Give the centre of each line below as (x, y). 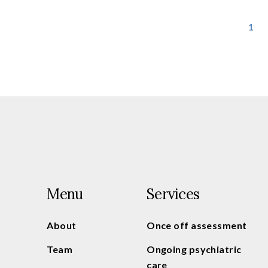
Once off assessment (197, 226)
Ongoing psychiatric (194, 249)
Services (173, 194)
